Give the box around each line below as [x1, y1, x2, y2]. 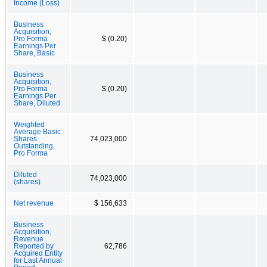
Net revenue [14, 199, 54, 207]
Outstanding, [14, 142, 55, 150]
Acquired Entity [14, 249, 63, 257]
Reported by [14, 242, 54, 250]
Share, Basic [14, 49, 55, 57]
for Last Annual [14, 256, 62, 264]
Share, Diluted [14, 99, 60, 107]
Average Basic [14, 128, 61, 135]
